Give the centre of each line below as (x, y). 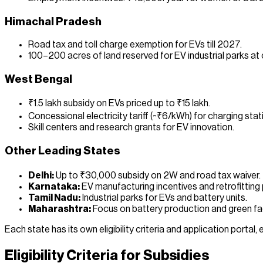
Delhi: (41, 175)
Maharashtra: (60, 209)
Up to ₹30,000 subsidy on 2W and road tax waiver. (157, 175)
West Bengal (38, 79)
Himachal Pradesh (53, 22)
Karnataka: (54, 186)
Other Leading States (63, 151)
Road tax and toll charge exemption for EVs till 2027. (135, 44)
